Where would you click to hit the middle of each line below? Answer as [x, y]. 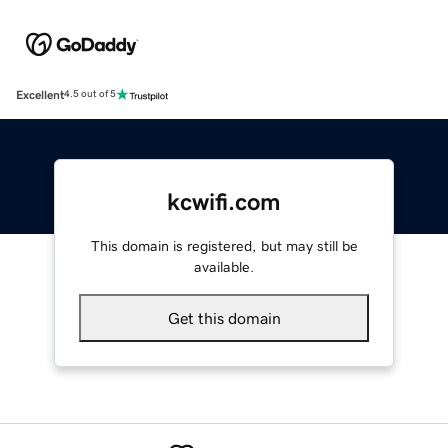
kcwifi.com [224, 201]
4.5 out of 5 [90, 94]
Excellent [40, 94]
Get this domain [224, 317]
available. [224, 266]
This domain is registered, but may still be [224, 245]
